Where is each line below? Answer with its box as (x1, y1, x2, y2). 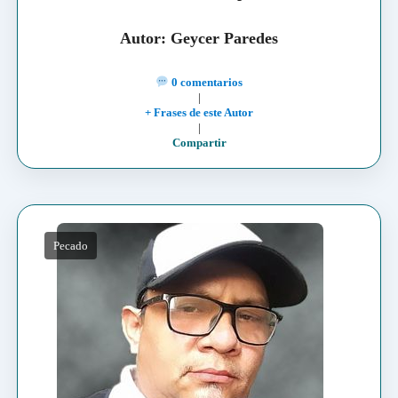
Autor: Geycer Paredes (120, 29, 278, 48)
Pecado (52, 239, 88, 253)
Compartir (171, 136, 227, 150)
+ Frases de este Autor (145, 106, 253, 120)
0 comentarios (168, 76, 243, 90)
